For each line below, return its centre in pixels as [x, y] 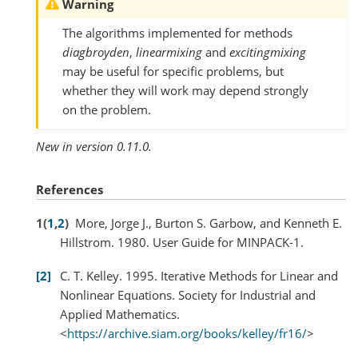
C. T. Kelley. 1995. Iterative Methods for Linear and [199, 275]
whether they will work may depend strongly [185, 90]
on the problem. [107, 109]
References [70, 189]
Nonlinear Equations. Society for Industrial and [188, 294]
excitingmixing [268, 52]
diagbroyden [96, 52]
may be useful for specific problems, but [173, 71]
